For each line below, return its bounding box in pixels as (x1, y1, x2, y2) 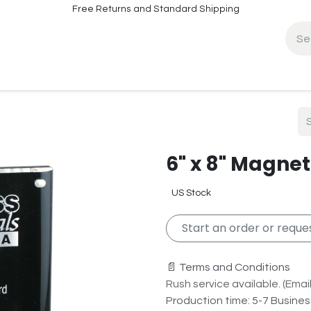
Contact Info (19, 67, 85, 81)
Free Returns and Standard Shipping (72, 4, 239, 14)
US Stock (171, 188, 211, 198)
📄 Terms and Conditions (166, 262, 290, 274)
